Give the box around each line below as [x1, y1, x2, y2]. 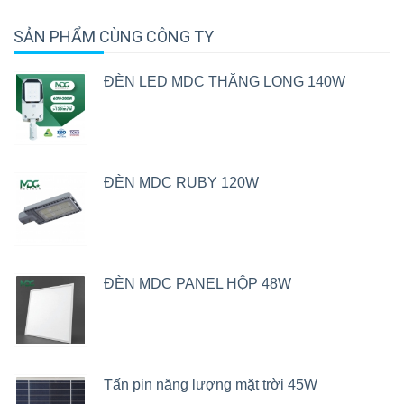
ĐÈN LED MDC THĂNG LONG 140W [104, 74, 345, 89]
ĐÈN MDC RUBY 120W [104, 175, 259, 190]
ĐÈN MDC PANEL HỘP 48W [104, 276, 291, 291]
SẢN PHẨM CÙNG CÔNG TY [14, 27, 214, 46]
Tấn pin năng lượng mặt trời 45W [104, 377, 317, 392]
